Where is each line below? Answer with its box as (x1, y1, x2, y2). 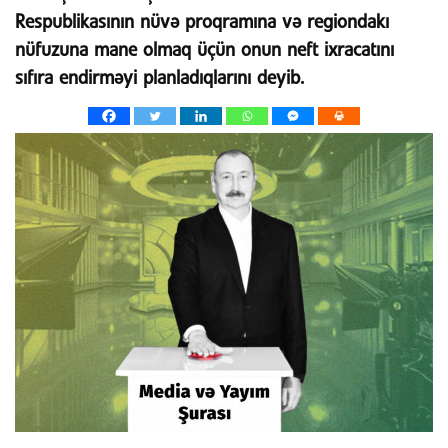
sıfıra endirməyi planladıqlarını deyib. (15, 69, 304, 87)
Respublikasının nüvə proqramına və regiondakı (15, 13, 389, 31)
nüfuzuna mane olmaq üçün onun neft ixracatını (15, 41, 394, 59)
